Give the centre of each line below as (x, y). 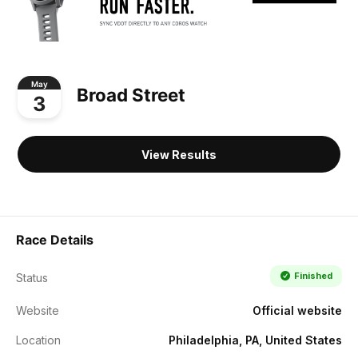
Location (38, 340)
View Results (179, 154)
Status (32, 277)
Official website (297, 310)
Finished (313, 275)
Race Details (55, 239)
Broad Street (131, 95)
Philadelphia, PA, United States (255, 340)
